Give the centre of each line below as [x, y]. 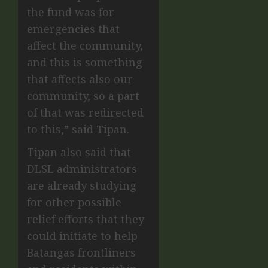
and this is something [85, 63]
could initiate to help [82, 236]
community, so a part [83, 96]
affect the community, [85, 46]
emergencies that [73, 29]
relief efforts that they [86, 219]
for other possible [74, 202]
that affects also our [80, 79]
